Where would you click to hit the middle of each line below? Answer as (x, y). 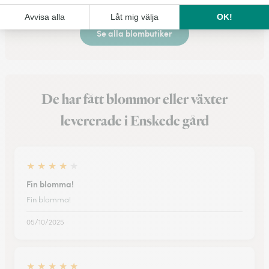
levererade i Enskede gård (134, 121)
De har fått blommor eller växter (134, 99)
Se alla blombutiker (134, 33)
